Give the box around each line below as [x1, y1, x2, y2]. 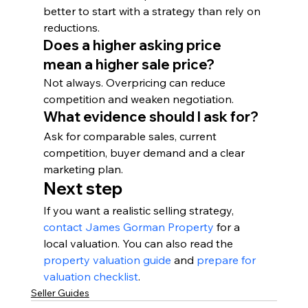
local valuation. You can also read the [43, 236, 236, 250]
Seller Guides [30, 287, 89, 299]
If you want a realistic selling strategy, [43, 203, 236, 217]
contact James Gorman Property [43, 220, 214, 234]
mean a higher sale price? [43, 56, 214, 73]
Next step [43, 178, 122, 199]
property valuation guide [43, 253, 171, 267]
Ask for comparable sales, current [43, 129, 219, 143]
